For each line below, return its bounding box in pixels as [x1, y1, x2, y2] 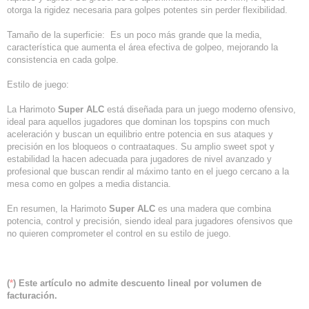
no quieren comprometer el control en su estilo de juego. [7, 228, 231, 239]
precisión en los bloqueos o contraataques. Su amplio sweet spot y [7, 141, 275, 152]
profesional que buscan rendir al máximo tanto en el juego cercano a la [7, 166, 289, 177]
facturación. [7, 290, 57, 301]
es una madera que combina [155, 203, 271, 214]
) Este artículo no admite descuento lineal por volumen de [13, 278, 261, 288]
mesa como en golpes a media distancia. [7, 179, 171, 189]
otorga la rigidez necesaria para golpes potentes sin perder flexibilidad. [7, 5, 288, 15]
